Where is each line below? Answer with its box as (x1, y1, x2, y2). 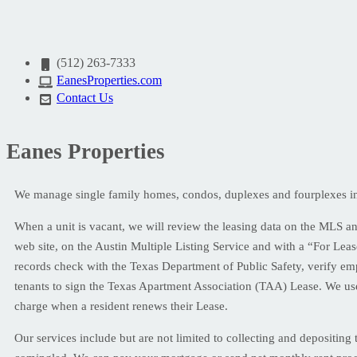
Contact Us (57, 91, 113, 104)
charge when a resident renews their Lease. (14, 299, 228, 312)
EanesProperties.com (57, 73, 162, 87)
